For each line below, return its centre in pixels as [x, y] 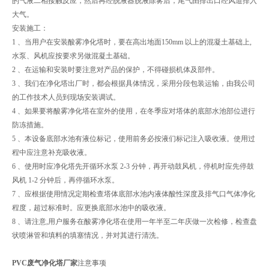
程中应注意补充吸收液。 [52, 152]
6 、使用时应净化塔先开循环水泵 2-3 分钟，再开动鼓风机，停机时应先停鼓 [133, 166]
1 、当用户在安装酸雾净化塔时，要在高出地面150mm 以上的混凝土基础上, [132, 42]
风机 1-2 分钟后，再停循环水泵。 [65, 180]
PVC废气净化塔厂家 [45, 263]
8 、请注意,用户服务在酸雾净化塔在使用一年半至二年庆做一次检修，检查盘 [134, 221]
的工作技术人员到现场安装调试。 [66, 97]
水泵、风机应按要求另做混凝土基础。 [73, 56]
